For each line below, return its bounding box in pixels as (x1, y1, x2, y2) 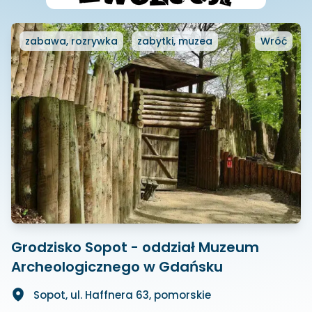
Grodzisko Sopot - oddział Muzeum (11, 237, 259, 257)
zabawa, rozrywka (25, 34, 118, 48)
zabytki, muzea (137, 34, 212, 48)
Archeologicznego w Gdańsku (11, 257, 223, 276)
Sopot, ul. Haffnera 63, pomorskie (33, 288, 211, 302)
